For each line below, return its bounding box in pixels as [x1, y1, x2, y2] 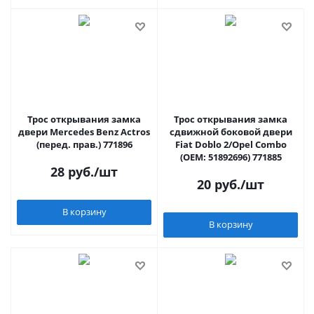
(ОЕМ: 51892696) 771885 [179, 150, 282, 163]
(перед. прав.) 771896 [36, 137, 132, 151]
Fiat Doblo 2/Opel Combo [175, 137, 287, 151]
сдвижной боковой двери [169, 125, 292, 138]
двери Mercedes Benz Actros [18, 125, 150, 138]
